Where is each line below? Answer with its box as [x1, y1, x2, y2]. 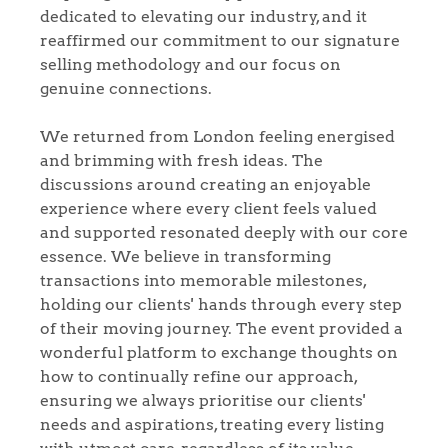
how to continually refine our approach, [40, 366, 357, 386]
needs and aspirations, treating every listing [40, 414, 384, 434]
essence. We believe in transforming [40, 246, 331, 266]
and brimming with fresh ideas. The [40, 150, 323, 170]
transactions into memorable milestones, [40, 270, 366, 290]
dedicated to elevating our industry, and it [40, 6, 367, 26]
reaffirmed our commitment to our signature [40, 30, 400, 50]
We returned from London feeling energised [40, 126, 395, 146]
